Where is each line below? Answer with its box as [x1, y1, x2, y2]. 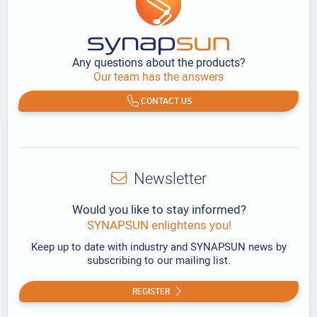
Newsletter [134, 166, 207, 189]
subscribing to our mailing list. [87, 252, 231, 267]
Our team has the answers [93, 68, 224, 84]
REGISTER [132, 285, 171, 296]
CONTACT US [140, 95, 192, 107]
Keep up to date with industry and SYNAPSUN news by [31, 238, 287, 253]
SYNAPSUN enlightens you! [86, 216, 231, 233]
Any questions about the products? [71, 54, 246, 70]
